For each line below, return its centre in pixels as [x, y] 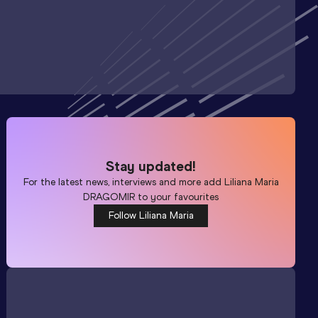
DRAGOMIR [109, 197]
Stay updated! [151, 166]
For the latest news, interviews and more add [124, 182]
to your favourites [177, 197]
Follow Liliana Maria [151, 215]
